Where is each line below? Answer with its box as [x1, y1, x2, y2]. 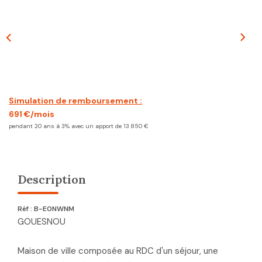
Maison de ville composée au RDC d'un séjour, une [18, 244, 218, 257]
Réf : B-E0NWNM [18, 204, 74, 213]
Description [18, 171, 86, 187]
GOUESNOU [18, 215, 65, 227]
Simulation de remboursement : [9, 95, 142, 106]
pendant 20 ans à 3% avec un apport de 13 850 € [9, 122, 149, 130]
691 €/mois [9, 108, 54, 119]
